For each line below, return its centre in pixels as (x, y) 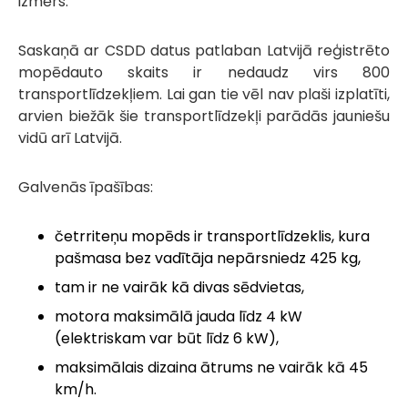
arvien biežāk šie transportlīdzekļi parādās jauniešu (204, 116)
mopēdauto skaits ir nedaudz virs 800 (204, 72)
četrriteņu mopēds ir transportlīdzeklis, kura (212, 236)
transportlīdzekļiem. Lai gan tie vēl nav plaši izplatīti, (204, 94)
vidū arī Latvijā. (70, 138)
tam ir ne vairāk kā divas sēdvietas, (179, 287)
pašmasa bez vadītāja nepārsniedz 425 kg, (208, 258)
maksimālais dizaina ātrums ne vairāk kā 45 (211, 367)
